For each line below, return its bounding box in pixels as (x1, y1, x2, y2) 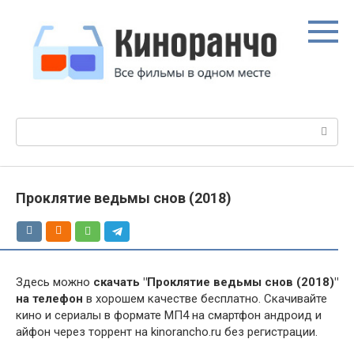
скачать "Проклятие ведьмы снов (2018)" (93, 274, 338, 289)
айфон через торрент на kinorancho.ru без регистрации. (16, 324, 318, 339)
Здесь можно (16, 274, 93, 289)
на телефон (16, 291, 83, 306)
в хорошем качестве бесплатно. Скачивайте (83, 291, 327, 306)
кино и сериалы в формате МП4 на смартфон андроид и (16, 307, 322, 322)
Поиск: (16, 118, 53, 133)
